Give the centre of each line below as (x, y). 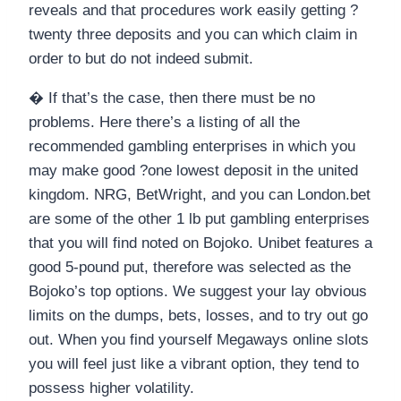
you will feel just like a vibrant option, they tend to (194, 364)
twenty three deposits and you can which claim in (193, 35)
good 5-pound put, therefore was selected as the (190, 268)
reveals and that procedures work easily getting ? (193, 11)
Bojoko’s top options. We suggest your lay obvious (198, 292)
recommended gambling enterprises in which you (192, 147)
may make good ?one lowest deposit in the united (193, 171)
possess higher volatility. (111, 388)
